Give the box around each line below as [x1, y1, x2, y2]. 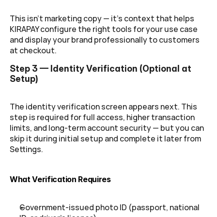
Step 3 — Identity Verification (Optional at [10, 63, 191, 74]
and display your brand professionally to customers [10, 34, 200, 45]
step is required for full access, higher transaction [10, 111, 195, 123]
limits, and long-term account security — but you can [10, 122, 204, 133]
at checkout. [10, 45, 57, 56]
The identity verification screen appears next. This [10, 101, 197, 112]
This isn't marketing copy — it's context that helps [10, 13, 194, 24]
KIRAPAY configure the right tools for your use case [10, 23, 198, 34]
